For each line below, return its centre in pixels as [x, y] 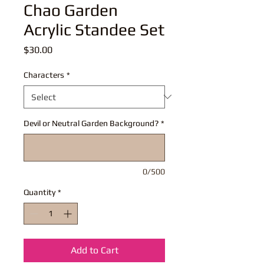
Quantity [39, 192]
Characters [44, 75]
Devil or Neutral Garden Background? [91, 123]
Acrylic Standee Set [94, 29]
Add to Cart [94, 250]
